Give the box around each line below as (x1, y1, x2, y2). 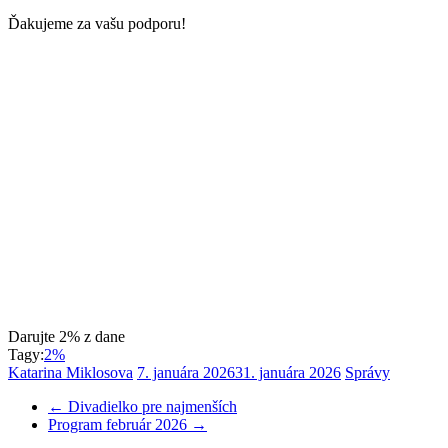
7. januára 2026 (137, 364, 235, 382)
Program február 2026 (48, 416, 191, 434)
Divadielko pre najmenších (64, 398, 237, 416)
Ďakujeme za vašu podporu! (8, 14, 186, 32)
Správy (345, 364, 390, 382)
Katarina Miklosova (8, 364, 133, 382)
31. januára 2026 (235, 364, 341, 382)
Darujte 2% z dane (8, 328, 125, 346)
